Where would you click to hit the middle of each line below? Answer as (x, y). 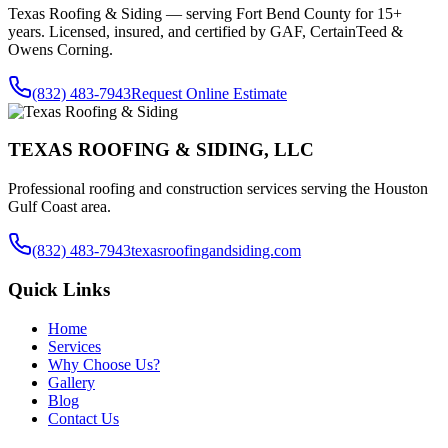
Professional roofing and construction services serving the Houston (218, 189)
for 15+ (376, 13)
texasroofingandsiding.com (216, 251)
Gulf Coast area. (59, 207)
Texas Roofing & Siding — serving (122, 13)
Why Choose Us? (104, 364)
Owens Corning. (60, 49)
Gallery (71, 382)
